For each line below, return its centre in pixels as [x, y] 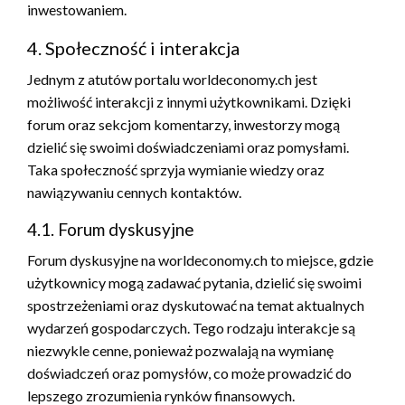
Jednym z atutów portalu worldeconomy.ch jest [172, 79]
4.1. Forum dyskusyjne [111, 229]
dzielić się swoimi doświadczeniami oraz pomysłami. [188, 146]
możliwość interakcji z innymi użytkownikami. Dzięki [189, 101]
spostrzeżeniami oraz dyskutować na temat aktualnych [196, 305]
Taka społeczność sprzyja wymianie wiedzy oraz [176, 169]
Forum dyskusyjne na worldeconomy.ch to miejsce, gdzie [200, 259]
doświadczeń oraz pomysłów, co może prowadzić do [189, 372]
